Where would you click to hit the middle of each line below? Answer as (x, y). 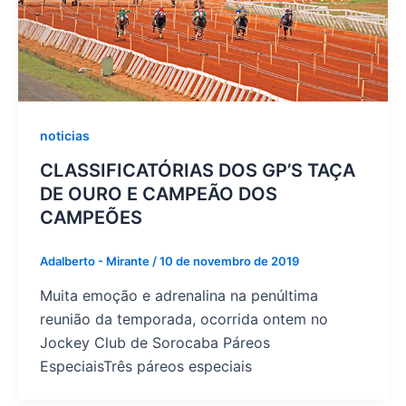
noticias (64, 136)
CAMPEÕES (91, 217)
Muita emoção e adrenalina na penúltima (179, 295)
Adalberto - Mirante (96, 261)
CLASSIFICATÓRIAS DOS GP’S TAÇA (197, 170)
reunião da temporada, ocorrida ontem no (184, 319)
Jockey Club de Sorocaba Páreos (155, 342)
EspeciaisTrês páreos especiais (145, 366)
